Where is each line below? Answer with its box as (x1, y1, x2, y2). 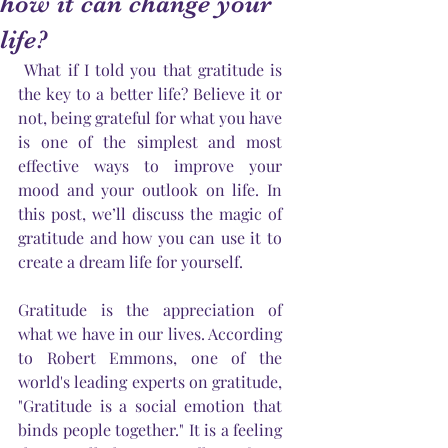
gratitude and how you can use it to (18, 226, 282, 248)
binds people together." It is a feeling (18, 418, 282, 440)
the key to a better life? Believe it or (18, 82, 282, 104)
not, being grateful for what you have (18, 106, 282, 128)
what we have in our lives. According (18, 322, 282, 344)
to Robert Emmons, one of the (18, 346, 282, 368)
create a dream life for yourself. (18, 250, 243, 272)
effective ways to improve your (18, 154, 282, 176)
